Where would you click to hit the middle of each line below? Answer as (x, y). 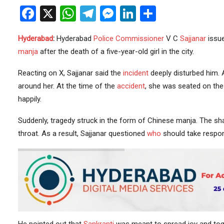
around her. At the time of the (67, 86)
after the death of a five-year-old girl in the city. (116, 52)
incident (135, 73)
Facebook (69, 14)
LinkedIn (165, 14)
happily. (29, 99)
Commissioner (139, 39)
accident (131, 86)
